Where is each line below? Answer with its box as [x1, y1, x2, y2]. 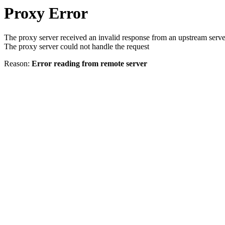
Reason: [4, 59, 32, 68]
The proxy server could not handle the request [4, 42, 149, 51]
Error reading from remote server [32, 59, 147, 68]
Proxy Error [4, 4, 88, 22]
